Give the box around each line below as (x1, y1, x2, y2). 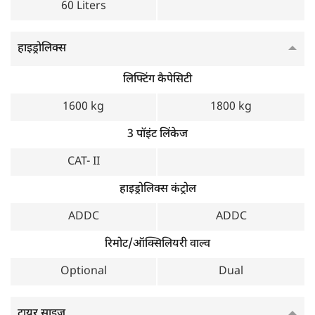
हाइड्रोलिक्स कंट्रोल (119, 182, 196, 197)
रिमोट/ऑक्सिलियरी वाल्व (105, 237, 210, 252)
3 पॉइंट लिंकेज (127, 127, 188, 142)
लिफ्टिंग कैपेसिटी (123, 72, 192, 87)
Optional (60, 264, 107, 279)
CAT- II (67, 155, 100, 169)
